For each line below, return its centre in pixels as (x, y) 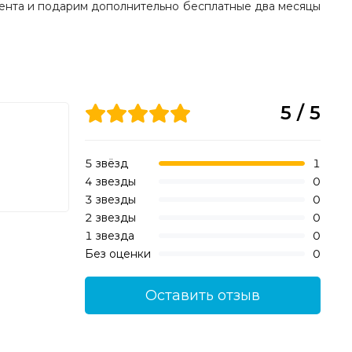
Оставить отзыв (203, 296)
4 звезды (110, 182)
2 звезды (110, 218)
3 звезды (110, 200)
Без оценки (118, 254)
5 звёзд (106, 164)
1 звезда (110, 236)
